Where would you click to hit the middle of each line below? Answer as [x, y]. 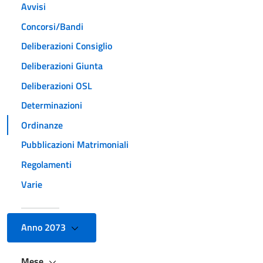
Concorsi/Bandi [52, 26]
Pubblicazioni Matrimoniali [75, 145]
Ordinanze [42, 125]
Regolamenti [46, 164]
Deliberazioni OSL [57, 85]
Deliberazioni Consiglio [67, 46]
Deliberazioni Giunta [62, 65]
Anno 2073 [45, 227]
